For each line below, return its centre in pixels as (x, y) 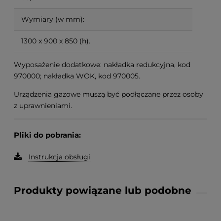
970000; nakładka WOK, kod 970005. (77, 76)
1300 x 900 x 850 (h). (56, 41)
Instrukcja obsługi (59, 157)
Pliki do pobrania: (47, 135)
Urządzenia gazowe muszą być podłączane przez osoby (109, 94)
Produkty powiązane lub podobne (103, 190)
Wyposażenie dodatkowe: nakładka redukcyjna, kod (102, 64)
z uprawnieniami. (43, 105)
